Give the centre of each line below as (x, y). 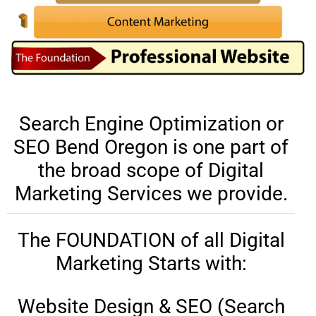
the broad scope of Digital (151, 170)
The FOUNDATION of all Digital (151, 240)
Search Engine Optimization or (151, 123)
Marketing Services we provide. (151, 193)
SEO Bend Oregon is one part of (151, 147)
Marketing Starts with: (151, 263)
